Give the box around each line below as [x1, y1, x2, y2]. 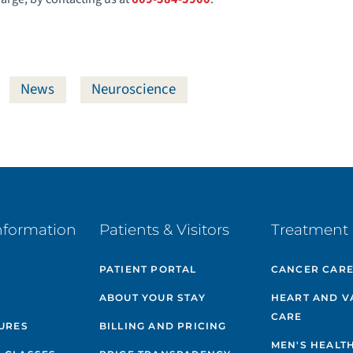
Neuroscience [91, 79, 176, 101]
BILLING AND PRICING [98, 320, 227, 333]
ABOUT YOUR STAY [98, 292, 206, 304]
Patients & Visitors [98, 220, 229, 239]
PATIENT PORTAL [98, 263, 197, 276]
